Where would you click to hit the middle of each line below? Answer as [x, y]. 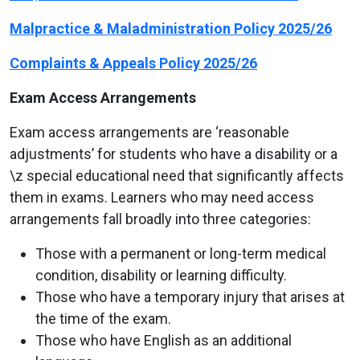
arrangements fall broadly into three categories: [160, 219]
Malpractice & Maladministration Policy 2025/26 [171, 28]
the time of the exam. [103, 318]
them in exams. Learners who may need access [162, 197]
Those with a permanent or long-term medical [181, 253]
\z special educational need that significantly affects [177, 175]
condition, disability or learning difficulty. [161, 275]
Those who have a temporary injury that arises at [190, 297]
